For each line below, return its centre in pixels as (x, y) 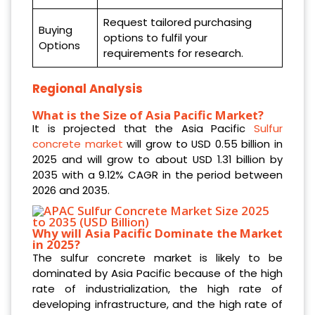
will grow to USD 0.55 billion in (202, 144)
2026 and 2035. (71, 191)
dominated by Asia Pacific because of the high (157, 274)
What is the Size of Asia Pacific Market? (156, 115)
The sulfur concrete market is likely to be (157, 258)
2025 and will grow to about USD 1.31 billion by (157, 160)
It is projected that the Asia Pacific (143, 129)
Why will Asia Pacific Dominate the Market (157, 233)
